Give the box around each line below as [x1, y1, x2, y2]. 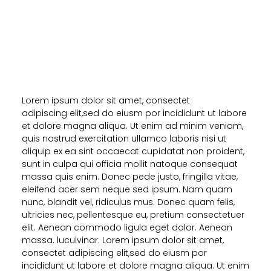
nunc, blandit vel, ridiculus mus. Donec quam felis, [21, 196, 235, 209]
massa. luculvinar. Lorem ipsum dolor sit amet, [21, 234, 224, 247]
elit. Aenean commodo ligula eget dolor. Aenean [21, 221, 232, 234]
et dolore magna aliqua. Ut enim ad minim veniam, [21, 120, 243, 132]
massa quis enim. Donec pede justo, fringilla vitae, [21, 171, 238, 183]
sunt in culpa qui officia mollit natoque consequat [21, 158, 238, 171]
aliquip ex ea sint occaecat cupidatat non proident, [21, 145, 244, 158]
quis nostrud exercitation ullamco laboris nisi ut [21, 132, 226, 145]
